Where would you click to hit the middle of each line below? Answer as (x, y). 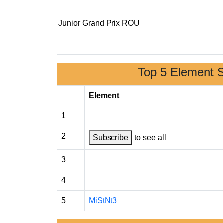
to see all (150, 138)
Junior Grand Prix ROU (99, 23)
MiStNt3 (103, 200)
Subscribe (111, 138)
